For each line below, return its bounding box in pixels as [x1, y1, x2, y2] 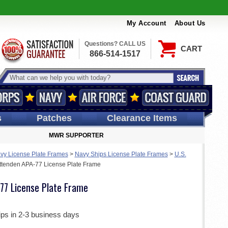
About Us [174, 19, 206, 27]
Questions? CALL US [84, 40, 146, 47]
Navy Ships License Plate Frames [74, 151, 168, 158]
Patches [36, 113, 72, 123]
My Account [126, 19, 166, 27]
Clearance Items [106, 113, 177, 123]
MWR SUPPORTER [49, 132, 104, 139]
